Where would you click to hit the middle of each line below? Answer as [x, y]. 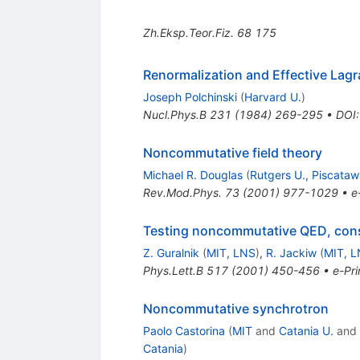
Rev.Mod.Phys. [182, 192]
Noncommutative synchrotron [235, 308]
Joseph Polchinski [190, 96]
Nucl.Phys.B [174, 114]
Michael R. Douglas [192, 174]
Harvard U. [272, 96]
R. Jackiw [291, 252]
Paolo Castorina [184, 330]
